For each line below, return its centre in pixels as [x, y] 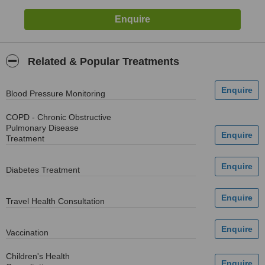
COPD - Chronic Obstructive [59, 117]
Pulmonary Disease [42, 128]
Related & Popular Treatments [102, 62]
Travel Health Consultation [55, 201]
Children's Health [38, 256]
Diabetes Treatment [43, 170]
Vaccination [27, 232]
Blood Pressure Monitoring [56, 93]
